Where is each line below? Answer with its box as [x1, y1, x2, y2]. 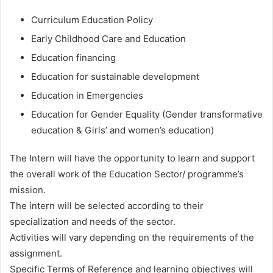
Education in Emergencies [31, 89, 143, 101]
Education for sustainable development [31, 70, 199, 82]
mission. [10, 183, 46, 196]
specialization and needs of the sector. [10, 215, 175, 227]
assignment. [10, 247, 65, 259]
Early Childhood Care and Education [31, 32, 186, 44]
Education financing [31, 51, 116, 63]
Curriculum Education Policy [31, 13, 155, 26]
